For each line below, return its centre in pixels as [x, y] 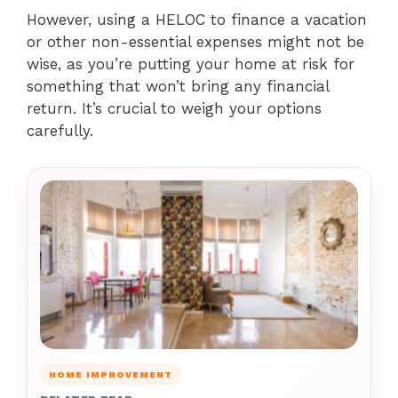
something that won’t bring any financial [178, 86]
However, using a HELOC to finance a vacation [197, 19]
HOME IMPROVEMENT [111, 374]
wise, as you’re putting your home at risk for [191, 64]
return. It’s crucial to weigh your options [174, 108]
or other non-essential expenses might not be [195, 41]
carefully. [60, 130]
